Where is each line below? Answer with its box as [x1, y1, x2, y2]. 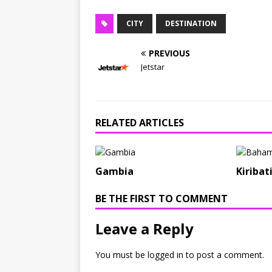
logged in [148, 249, 183, 261]
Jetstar [141, 61, 165, 73]
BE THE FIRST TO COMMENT [95, 192, 228, 206]
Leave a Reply [95, 219, 194, 239]
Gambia [95, 165, 134, 178]
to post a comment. [183, 249, 264, 261]
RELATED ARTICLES [95, 116, 184, 130]
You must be [95, 249, 148, 261]
